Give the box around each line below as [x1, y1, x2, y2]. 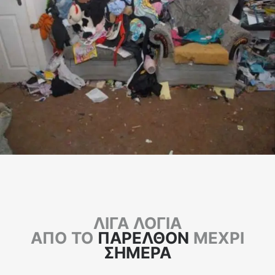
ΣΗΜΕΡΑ [104, 243, 171, 262]
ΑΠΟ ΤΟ [31, 228, 98, 247]
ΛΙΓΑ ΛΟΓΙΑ [93, 214, 182, 233]
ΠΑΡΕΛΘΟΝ [98, 228, 189, 247]
